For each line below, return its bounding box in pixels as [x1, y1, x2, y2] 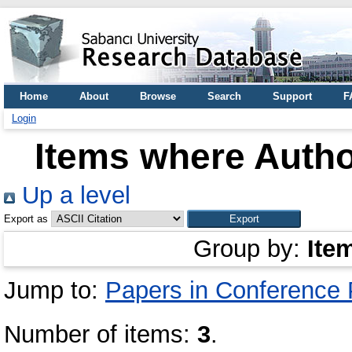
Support [273, 90, 312, 102]
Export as [4, 213, 48, 225]
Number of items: [4, 321, 197, 348]
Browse [140, 90, 176, 102]
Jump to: [4, 277, 105, 304]
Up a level [15, 181, 130, 209]
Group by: [193, 235, 307, 262]
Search [207, 90, 241, 102]
